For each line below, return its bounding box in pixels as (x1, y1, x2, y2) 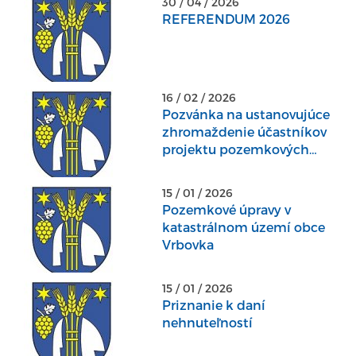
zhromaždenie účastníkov (162, 123, 327, 139)
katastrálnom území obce (162, 219, 326, 234)
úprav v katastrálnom (162, 158, 296, 174)
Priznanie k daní (162, 296, 266, 312)
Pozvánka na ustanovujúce (162, 106, 331, 122)
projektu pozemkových (162, 141, 310, 157)
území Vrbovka (162, 176, 257, 192)
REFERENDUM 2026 (162, 10, 291, 26)
